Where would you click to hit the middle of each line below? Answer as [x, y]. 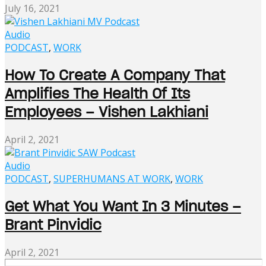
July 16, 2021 [32, 9]
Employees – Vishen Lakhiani [107, 112]
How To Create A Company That [115, 75]
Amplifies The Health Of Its [97, 94]
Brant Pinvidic [53, 224]
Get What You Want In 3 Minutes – [123, 206]
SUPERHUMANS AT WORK [112, 178]
